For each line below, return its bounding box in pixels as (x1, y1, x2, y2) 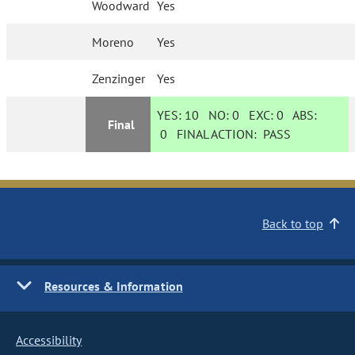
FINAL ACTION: (167, 126, 264, 142)
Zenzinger (92, 71, 146, 86)
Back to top (261, 216, 323, 231)
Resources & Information (44, 278, 183, 294)
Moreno (92, 34, 135, 50)
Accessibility (16, 332, 82, 348)
